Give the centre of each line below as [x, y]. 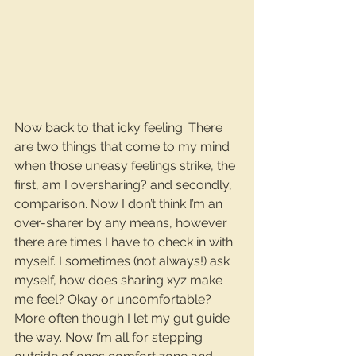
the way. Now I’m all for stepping [110, 338]
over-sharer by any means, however [122, 223]
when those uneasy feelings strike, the [126, 166]
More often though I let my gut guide [124, 319]
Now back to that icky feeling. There [120, 128]
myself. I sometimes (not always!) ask [124, 261]
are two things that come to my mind [124, 147]
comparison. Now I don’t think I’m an [120, 204]
